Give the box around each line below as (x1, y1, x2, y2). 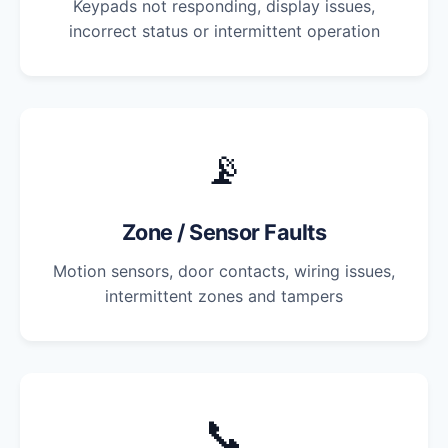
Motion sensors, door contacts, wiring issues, (53, 260, 395, 281)
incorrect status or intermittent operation (68, 20, 380, 41)
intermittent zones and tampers (105, 285, 343, 306)
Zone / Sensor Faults (121, 218, 327, 245)
